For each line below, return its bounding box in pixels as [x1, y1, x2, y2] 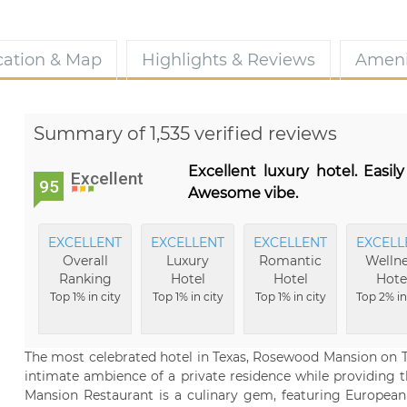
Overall [62, 253, 108, 269]
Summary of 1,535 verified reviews [34, 123, 337, 144]
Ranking [58, 271, 112, 287]
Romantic [259, 253, 322, 269]
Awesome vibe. [188, 184, 298, 202]
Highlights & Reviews [142, 50, 315, 70]
